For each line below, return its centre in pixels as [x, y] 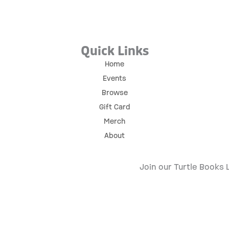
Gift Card [114, 107]
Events [114, 78]
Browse [114, 93]
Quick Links [114, 51]
